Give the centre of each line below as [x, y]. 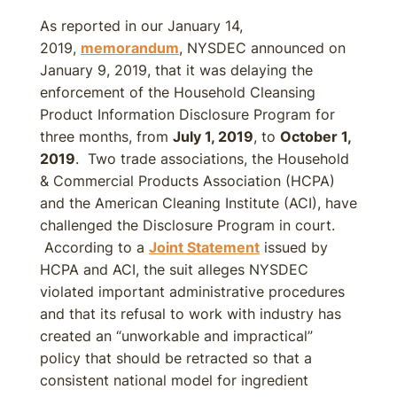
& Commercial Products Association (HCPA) [187, 181]
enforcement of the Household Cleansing [178, 92]
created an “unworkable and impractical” [176, 336]
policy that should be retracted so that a [176, 358]
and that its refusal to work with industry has [191, 314]
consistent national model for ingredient [174, 380]
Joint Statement [204, 247]
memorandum [130, 48]
